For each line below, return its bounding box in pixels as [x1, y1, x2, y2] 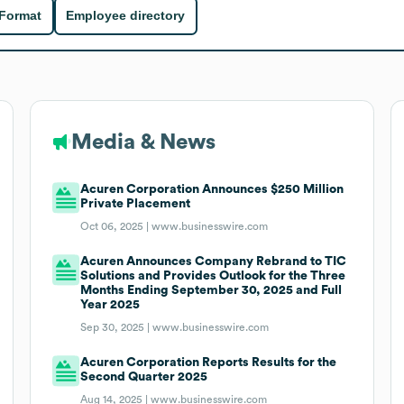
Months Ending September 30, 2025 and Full [80, 283, 343, 297]
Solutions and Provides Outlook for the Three [80, 269, 346, 282]
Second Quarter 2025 [80, 370, 208, 383]
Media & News [70, 131, 216, 153]
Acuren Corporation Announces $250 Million [80, 182, 344, 196]
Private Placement [80, 197, 191, 210]
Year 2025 [80, 298, 141, 311]
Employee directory [66, 8, 186, 23]
